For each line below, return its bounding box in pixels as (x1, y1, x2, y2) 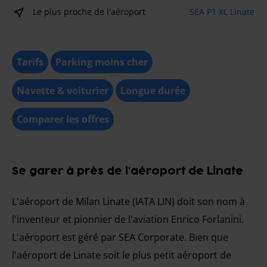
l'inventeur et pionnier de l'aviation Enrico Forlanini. (12, 213, 244, 226)
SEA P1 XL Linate (190, 6, 254, 17)
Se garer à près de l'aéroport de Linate (12, 166, 243, 176)
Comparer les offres (17, 113, 109, 126)
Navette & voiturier (17, 84, 108, 97)
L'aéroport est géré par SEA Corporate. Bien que (12, 231, 228, 244)
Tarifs (17, 55, 44, 69)
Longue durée (120, 84, 185, 97)
